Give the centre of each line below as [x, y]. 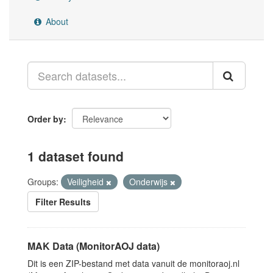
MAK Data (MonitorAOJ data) [94, 246]
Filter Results [63, 202]
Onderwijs [150, 182]
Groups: [43, 182]
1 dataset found [76, 156]
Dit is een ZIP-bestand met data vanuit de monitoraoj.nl [133, 263]
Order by [45, 119]
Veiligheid [87, 182]
